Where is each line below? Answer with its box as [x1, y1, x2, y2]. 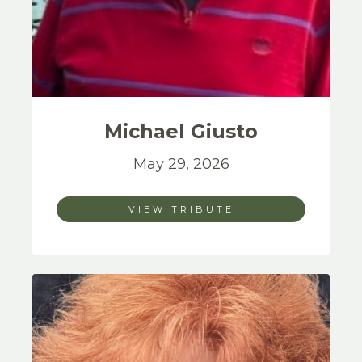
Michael [104, 120, 191, 143]
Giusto [191, 120, 258, 143]
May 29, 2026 [133, 155, 229, 173]
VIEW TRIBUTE [128, 204, 234, 215]
